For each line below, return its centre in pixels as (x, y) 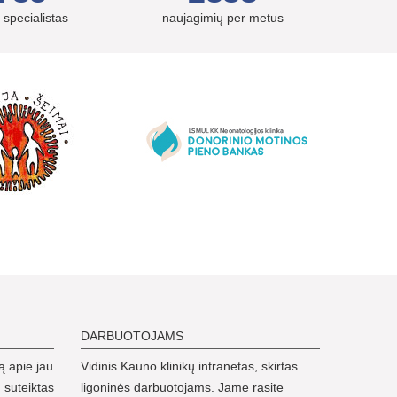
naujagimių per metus (222, 18)
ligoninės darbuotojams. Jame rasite (182, 387)
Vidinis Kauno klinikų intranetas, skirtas (189, 366)
